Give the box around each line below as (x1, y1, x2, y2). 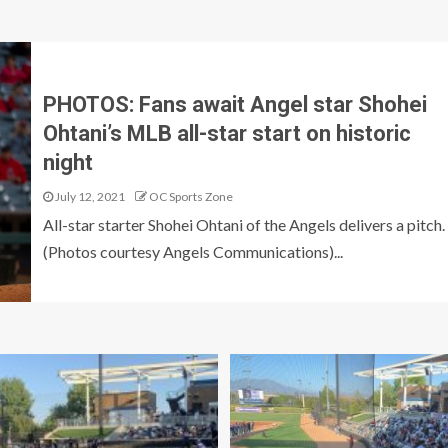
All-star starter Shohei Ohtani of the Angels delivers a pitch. (42, 214, 445, 234)
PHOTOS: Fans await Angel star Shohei (42, 91, 427, 117)
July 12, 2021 (52, 188, 125, 204)
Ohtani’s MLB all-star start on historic (42, 120, 411, 146)
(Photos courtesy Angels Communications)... (42, 241, 343, 261)
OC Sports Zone (148, 188, 233, 204)
